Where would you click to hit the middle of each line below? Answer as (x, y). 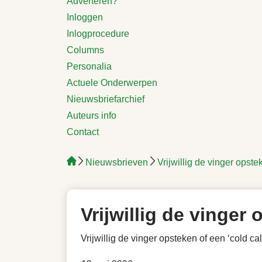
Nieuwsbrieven (117, 162)
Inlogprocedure (98, 34)
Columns (85, 50)
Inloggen (85, 17)
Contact (83, 132)
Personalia (89, 66)
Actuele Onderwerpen (112, 83)
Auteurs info (92, 116)
